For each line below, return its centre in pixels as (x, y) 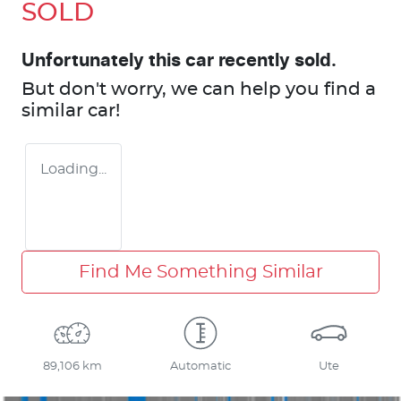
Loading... (73, 169)
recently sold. (275, 60)
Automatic (200, 366)
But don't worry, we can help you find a (199, 89)
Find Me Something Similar (200, 272)
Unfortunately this (103, 60)
